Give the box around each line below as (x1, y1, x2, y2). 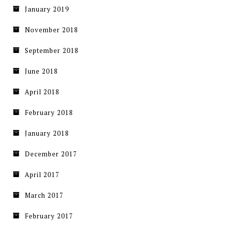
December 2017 (25, 149, 77, 159)
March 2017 (25, 191, 64, 200)
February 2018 (25, 108, 73, 118)
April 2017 (25, 170, 60, 180)
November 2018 (25, 25, 78, 35)
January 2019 (25, 5, 69, 14)
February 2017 (25, 211, 73, 221)
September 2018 (25, 46, 79, 55)
